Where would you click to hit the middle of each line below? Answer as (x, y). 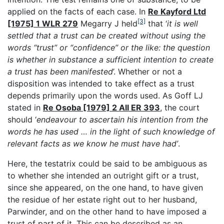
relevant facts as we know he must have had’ (93, 144)
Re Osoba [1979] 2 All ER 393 (101, 108)
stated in (25, 108)
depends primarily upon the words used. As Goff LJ (105, 96)
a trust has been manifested (60, 72)
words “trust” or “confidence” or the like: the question (109, 48)
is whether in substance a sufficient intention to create (110, 60)
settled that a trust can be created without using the (106, 36)
